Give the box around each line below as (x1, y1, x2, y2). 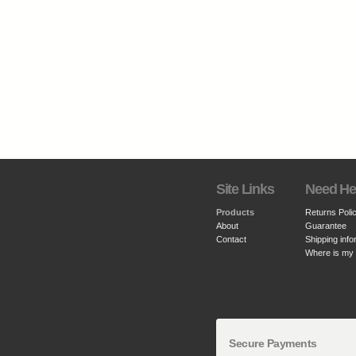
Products (216, 207, 254, 217)
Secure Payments (229, 337, 317, 350)
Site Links (216, 181, 274, 197)
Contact (216, 234, 246, 244)
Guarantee (305, 221, 347, 230)
